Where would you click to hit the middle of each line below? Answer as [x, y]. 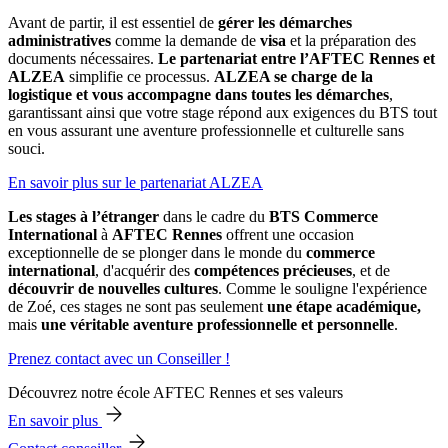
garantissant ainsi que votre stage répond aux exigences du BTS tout [222, 112]
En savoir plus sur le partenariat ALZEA [135, 182]
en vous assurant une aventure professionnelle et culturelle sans [206, 130]
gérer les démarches [283, 22]
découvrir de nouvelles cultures [113, 288]
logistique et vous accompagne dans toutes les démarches [198, 94]
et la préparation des [351, 40]
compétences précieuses [273, 270]
